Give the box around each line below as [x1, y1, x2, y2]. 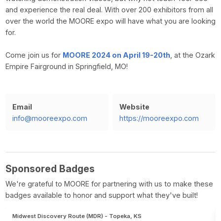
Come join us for [5, 50, 63, 59]
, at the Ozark [170, 50, 215, 59]
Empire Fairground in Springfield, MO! [5, 62, 128, 71]
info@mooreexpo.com [12, 113, 88, 122]
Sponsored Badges [5, 162, 95, 175]
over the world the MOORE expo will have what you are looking [5, 16, 216, 25]
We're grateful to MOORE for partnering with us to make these [5, 180, 213, 188]
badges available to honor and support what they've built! [5, 191, 198, 200]
